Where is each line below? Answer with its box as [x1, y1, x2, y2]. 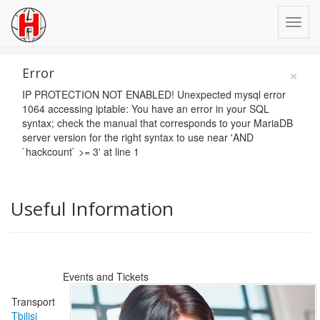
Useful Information [11, 196, 174, 221]
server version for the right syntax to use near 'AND [22, 130, 254, 144]
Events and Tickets [63, 269, 149, 284]
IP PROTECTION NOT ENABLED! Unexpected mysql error [22, 87, 286, 101]
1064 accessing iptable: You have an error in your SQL [22, 101, 269, 116]
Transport [11, 294, 55, 309]
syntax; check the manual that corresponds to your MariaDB [22, 116, 293, 130]
